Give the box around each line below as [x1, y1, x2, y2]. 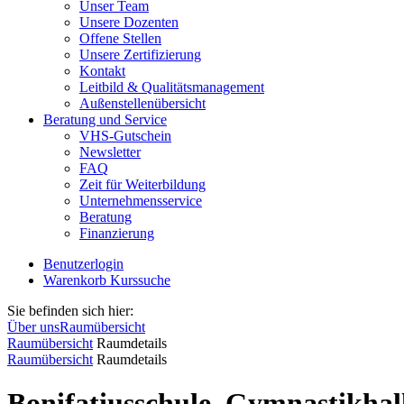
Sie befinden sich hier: [7, 303, 133, 318]
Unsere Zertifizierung [79, 47, 201, 62]
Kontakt [79, 63, 125, 78]
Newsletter [79, 144, 141, 160]
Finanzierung [79, 225, 154, 241]
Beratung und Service [43, 112, 167, 127]
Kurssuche [110, 272, 170, 288]
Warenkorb [43, 272, 110, 288]
